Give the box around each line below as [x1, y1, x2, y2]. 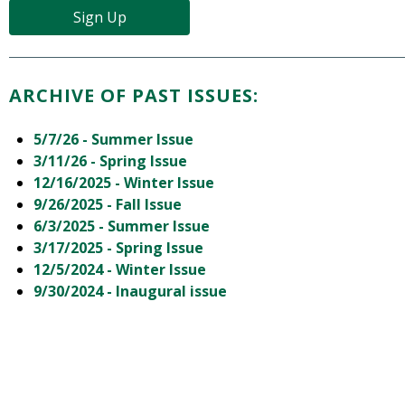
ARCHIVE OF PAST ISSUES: [9, 83, 259, 108]
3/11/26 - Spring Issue [33, 151, 188, 172]
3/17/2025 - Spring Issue [33, 238, 204, 259]
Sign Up [72, 7, 127, 28]
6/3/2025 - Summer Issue [33, 216, 211, 237]
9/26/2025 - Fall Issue [33, 194, 183, 215]
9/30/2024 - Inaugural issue [33, 281, 228, 302]
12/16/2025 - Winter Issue [33, 173, 215, 193]
